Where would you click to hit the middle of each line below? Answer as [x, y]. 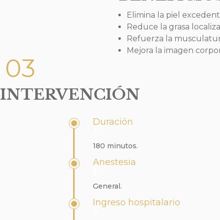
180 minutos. [116, 146]
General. [108, 186]
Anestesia [115, 162]
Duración [113, 122]
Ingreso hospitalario [137, 202]
